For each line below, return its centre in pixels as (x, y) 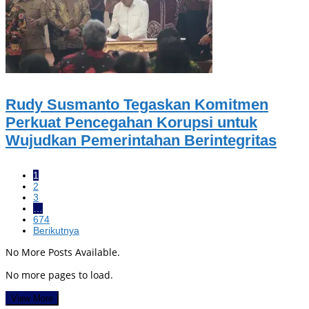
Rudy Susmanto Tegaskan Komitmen (137, 105)
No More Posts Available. (63, 252)
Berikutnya (56, 231)
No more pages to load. (59, 275)
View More (32, 299)
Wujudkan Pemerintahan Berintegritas (141, 141)
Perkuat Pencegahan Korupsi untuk (131, 123)
